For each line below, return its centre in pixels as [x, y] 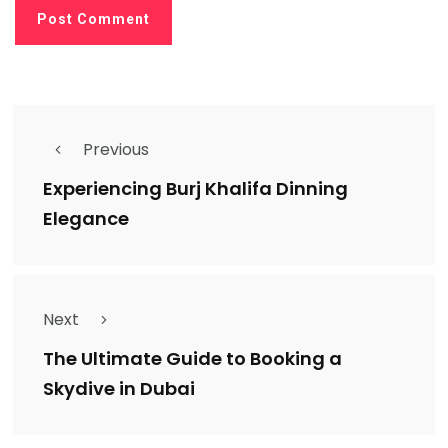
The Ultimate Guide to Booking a [192, 359]
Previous [116, 149]
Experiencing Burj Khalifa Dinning [195, 189]
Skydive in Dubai [119, 389]
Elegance [86, 219]
